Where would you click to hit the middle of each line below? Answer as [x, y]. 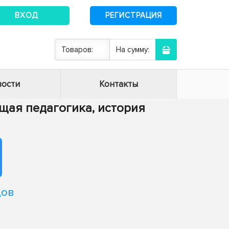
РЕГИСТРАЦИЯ [133, 15]
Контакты [119, 84]
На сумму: [133, 50]
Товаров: [77, 50]
